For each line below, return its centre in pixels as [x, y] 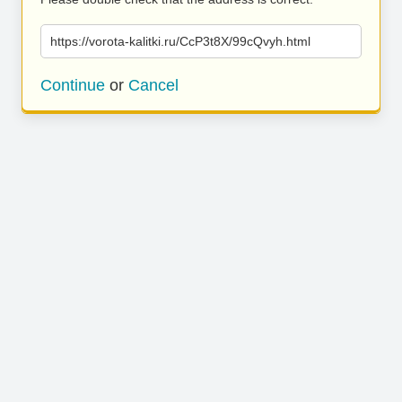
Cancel [153, 85]
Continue [73, 85]
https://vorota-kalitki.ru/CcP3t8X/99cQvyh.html [180, 41]
